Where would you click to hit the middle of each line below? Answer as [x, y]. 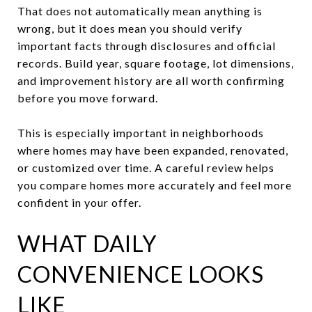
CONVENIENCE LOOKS [141, 274]
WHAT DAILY [87, 243]
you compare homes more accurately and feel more [155, 185]
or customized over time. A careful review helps [146, 167]
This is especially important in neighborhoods [141, 132]
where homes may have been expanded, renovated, [153, 150]
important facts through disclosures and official [147, 45]
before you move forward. [88, 97]
